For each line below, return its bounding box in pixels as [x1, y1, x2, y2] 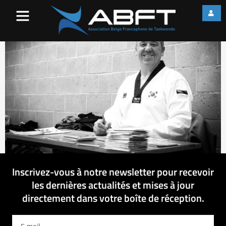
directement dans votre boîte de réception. [22, 190, 204, 206]
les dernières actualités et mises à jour [32, 177, 194, 193]
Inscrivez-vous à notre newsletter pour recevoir [12, 163, 214, 180]
